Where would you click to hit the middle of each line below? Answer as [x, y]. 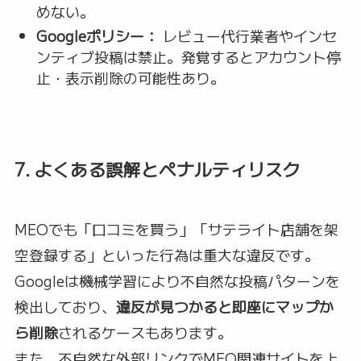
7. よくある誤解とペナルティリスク [157, 169]
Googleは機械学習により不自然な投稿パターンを [177, 281]
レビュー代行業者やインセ [247, 36]
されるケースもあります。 [145, 332]
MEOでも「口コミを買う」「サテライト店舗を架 [176, 229]
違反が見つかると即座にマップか [224, 307]
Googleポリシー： [97, 36]
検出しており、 [65, 307]
